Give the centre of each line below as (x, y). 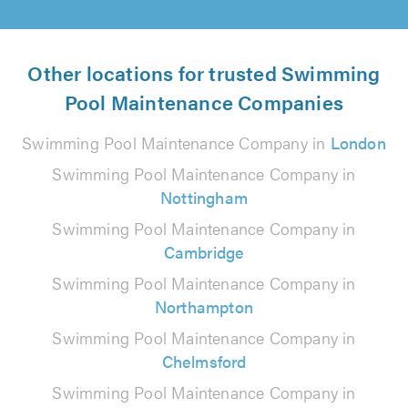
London (358, 143)
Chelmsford (204, 361)
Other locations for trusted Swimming (204, 72)
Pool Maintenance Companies (204, 102)
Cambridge (204, 252)
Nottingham (204, 197)
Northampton (204, 306)
